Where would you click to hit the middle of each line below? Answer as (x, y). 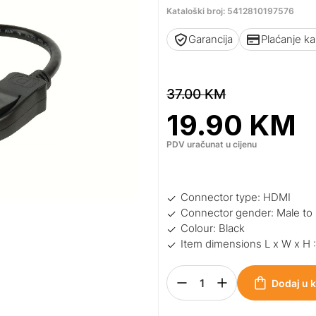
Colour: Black (213, 229)
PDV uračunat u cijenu (212, 144)
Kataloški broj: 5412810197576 (231, 11)
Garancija (211, 39)
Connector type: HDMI (236, 197)
